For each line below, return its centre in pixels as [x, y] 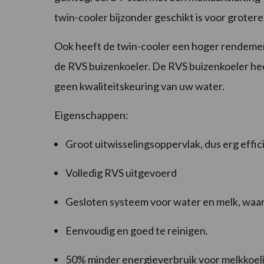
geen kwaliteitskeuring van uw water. [139, 86]
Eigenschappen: [91, 115]
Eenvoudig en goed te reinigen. [137, 231]
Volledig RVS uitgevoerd [121, 173]
